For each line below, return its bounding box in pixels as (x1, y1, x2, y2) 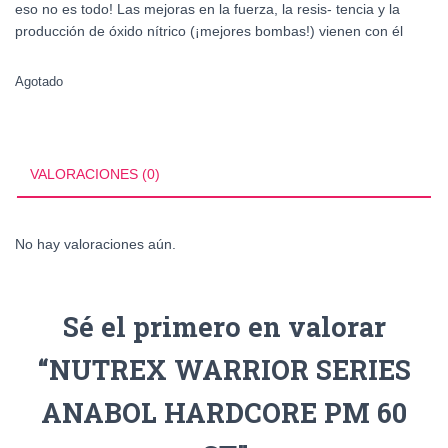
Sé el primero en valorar (62, 309, 386, 344)
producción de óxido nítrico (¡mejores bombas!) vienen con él (15, 23, 403, 39)
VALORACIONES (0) (30, 166, 160, 182)
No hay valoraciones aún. (15, 236, 176, 252)
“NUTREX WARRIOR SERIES (37, 352, 411, 387)
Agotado (15, 74, 63, 89)
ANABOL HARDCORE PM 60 (41, 395, 407, 430)
